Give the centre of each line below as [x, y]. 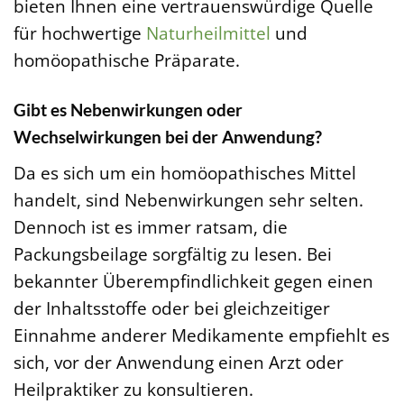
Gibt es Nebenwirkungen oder [128, 110]
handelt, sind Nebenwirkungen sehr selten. [188, 200]
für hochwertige [80, 33]
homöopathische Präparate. [127, 60]
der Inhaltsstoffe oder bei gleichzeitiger [172, 308]
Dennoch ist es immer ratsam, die [151, 227]
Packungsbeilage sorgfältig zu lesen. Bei [173, 254]
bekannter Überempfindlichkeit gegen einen [193, 281]
